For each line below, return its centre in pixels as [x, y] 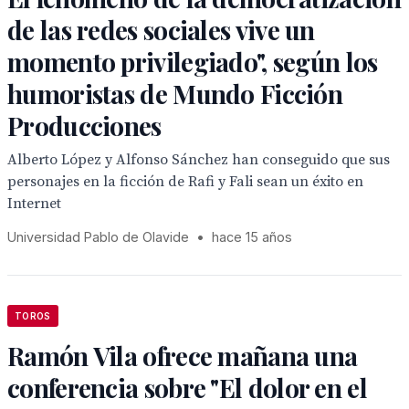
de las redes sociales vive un [161, 30]
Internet [34, 204]
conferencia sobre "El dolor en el [187, 388]
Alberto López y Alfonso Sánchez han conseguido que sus [199, 160]
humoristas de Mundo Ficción [175, 94]
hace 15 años [252, 237]
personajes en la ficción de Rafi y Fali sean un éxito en [185, 182]
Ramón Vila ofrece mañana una [183, 356]
